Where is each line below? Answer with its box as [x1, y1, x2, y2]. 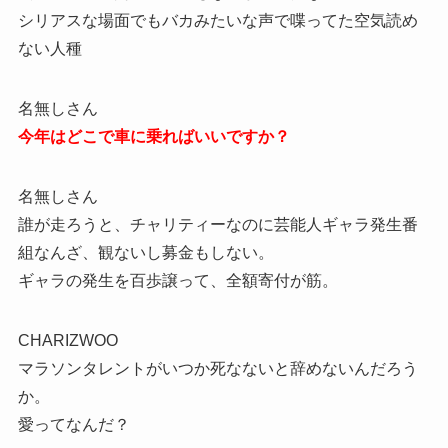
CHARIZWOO [17, 332, 118, 350]
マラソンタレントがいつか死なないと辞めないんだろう [17, 360, 418, 378]
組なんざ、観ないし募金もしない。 [17, 244, 274, 262]
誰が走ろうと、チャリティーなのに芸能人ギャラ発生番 [17, 216, 418, 234]
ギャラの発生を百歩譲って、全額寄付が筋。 [17, 272, 338, 290]
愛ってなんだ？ [17, 416, 130, 434]
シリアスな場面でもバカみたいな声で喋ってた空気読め [17, 12, 418, 30]
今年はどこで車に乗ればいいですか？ [17, 128, 290, 146]
